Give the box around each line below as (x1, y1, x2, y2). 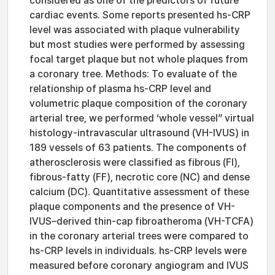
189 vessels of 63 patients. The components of (29, 142, 247, 153)
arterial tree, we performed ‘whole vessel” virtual (29, 112, 254, 124)
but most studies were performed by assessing (29, 39, 245, 50)
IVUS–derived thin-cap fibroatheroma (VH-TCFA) (29, 215, 254, 227)
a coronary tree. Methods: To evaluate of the (29, 68, 237, 80)
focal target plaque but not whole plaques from (29, 53, 248, 65)
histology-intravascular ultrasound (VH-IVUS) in (29, 127, 249, 139)
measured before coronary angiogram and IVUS (29, 260, 249, 271)
